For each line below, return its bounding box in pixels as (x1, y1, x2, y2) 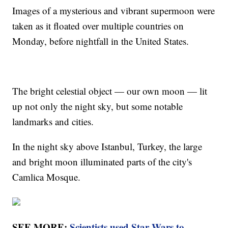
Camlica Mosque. (12, 170, 81, 184)
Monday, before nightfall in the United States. (12, 35, 192, 48)
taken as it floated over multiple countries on (12, 19, 184, 33)
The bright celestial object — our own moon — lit (12, 84, 208, 98)
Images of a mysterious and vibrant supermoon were (12, 4, 215, 17)
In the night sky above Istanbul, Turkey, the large (12, 140, 203, 153)
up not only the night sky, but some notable (12, 100, 183, 113)
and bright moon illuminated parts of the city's (12, 155, 192, 168)
